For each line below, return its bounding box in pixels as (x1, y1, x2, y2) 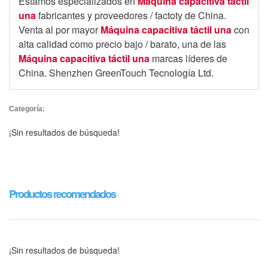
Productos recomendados (9, 186, 115, 202)
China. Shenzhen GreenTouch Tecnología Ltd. (19, 66, 214, 80)
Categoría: (9, 105, 45, 113)
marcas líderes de (150, 51, 227, 65)
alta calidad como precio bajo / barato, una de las (19, 37, 226, 51)
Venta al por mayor (19, 23, 100, 36)
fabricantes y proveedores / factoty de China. (36, 8, 226, 22)
